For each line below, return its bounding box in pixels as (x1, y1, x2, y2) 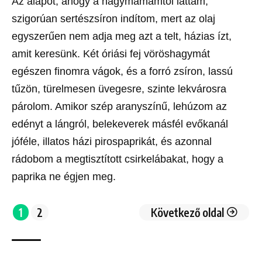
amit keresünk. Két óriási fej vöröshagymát (12, 48, 210, 60)
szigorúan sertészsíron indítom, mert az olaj (12, 13, 215, 25)
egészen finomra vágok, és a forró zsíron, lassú (12, 65, 233, 78)
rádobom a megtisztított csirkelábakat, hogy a (12, 153, 223, 166)
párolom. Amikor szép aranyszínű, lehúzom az (12, 101, 227, 113)
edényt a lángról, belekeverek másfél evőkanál (12, 118, 228, 130)
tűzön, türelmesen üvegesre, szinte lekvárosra (12, 83, 226, 95)
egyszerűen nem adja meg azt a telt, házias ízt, (12, 30, 232, 43)
